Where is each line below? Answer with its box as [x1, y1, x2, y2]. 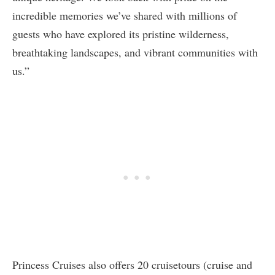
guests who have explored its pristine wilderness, [12, 26, 229, 41]
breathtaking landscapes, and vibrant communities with [12, 44, 258, 60]
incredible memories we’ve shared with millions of [12, 7, 237, 23]
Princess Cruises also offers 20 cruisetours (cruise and [12, 257, 252, 272]
